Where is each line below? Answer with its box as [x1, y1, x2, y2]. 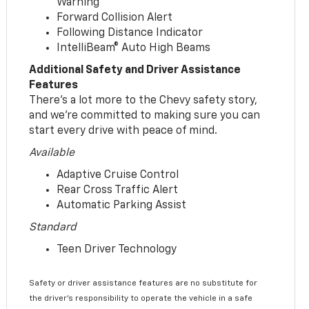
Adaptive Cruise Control [57, 169, 179, 181]
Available [29, 147, 75, 159]
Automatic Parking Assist [57, 199, 187, 211]
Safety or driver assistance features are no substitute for [29, 279, 258, 288]
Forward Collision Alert [57, 12, 173, 23]
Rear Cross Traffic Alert [57, 184, 179, 196]
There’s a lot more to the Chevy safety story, [29, 94, 258, 106]
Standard [29, 221, 77, 233]
